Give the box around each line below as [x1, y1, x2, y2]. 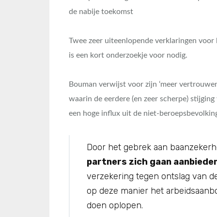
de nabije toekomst [69, 8, 133, 15]
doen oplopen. [87, 200, 143, 211]
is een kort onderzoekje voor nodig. [69, 51, 187, 59]
